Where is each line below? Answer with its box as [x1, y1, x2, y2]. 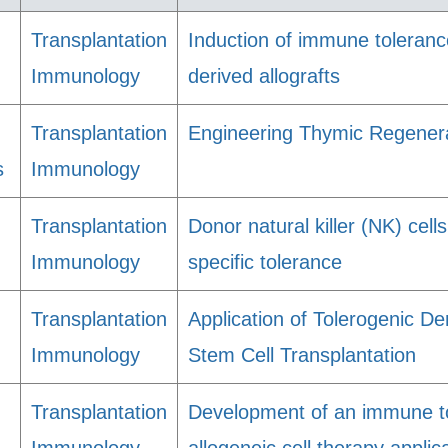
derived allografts [188, 65, 340, 87]
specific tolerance [188, 251, 342, 273]
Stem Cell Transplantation [188, 344, 416, 366]
